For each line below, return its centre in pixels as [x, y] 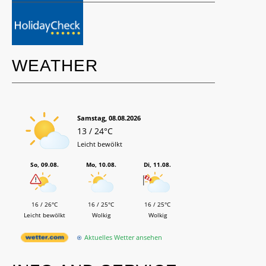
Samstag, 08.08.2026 [109, 118]
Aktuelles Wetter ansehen [123, 237]
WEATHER [55, 66]
